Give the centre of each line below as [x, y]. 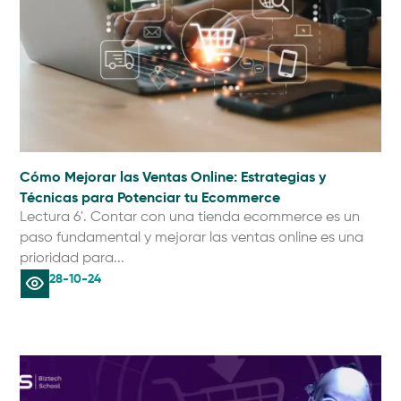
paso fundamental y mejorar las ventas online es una [192, 238]
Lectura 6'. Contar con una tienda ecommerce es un [190, 217]
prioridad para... [73, 258]
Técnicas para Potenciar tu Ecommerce [150, 197]
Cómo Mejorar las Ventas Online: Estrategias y [173, 176]
